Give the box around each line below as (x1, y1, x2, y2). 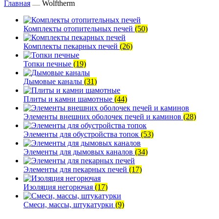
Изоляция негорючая (23, 183, 95, 191)
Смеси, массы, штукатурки (23, 200, 115, 209)
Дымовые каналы (23, 77, 84, 86)
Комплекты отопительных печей (23, 24, 135, 33)
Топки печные (23, 60, 73, 68)
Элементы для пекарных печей (23, 165, 129, 174)
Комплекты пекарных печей (23, 42, 120, 50)
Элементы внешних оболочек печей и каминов (23, 112, 183, 121)
